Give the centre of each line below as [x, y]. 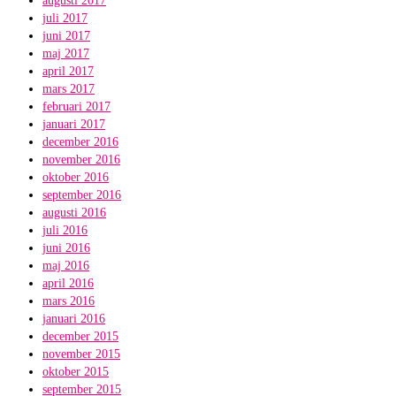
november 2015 [81, 354]
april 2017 [68, 71]
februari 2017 [76, 107]
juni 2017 [66, 36]
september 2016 [82, 195]
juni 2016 [66, 248]
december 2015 [80, 336]
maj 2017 [66, 53]
